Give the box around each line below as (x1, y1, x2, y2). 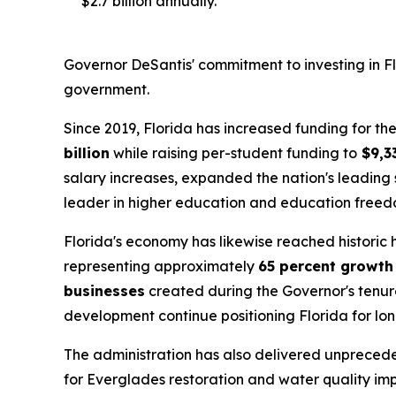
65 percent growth (258, 257, 393, 276)
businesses (64, 282, 145, 301)
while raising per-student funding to (110, 144, 357, 163)
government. (64, 80, 149, 99)
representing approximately (64, 257, 258, 276)
